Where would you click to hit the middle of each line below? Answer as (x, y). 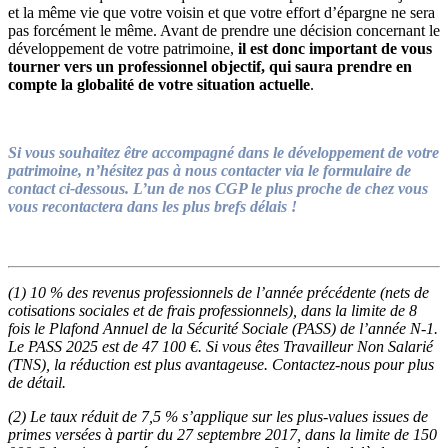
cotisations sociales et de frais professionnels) (150, 310)
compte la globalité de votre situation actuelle (159, 84)
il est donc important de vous (333, 48)
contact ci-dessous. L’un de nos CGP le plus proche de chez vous (218, 188)
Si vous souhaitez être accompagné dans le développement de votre (223, 152)
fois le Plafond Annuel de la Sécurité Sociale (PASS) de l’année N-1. (223, 328)
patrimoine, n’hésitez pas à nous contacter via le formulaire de (209, 170)
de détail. (37, 382)
